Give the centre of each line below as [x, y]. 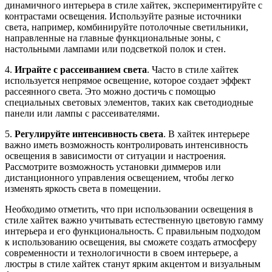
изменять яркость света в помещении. [83, 188]
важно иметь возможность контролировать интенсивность [126, 144]
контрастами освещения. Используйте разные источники [123, 16]
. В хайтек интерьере [206, 134]
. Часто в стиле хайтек [193, 69]
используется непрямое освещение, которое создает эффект [128, 80]
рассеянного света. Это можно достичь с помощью [110, 91]
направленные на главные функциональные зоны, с [113, 38]
